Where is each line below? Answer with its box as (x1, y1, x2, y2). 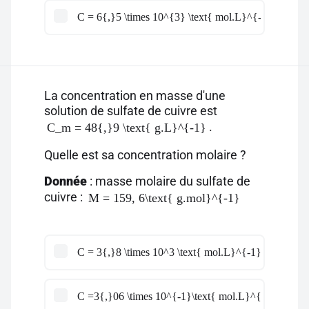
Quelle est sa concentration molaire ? (44, 148, 246, 162)
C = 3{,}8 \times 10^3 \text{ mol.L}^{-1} (77, 246, 261, 258)
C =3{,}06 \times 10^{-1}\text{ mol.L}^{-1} (77, 290, 276, 302)
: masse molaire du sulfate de (87, 174, 250, 188)
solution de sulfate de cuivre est (44, 103, 217, 118)
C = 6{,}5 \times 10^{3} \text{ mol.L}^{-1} (77, 11, 272, 23)
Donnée (44, 174, 87, 188)
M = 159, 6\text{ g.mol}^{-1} (88, 191, 240, 205)
